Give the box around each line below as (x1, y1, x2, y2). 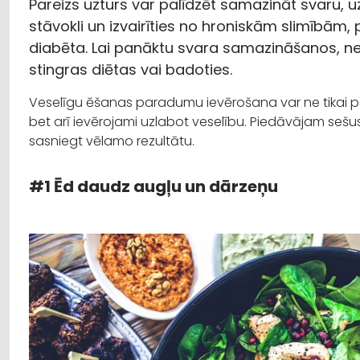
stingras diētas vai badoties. (29, 59, 232, 80)
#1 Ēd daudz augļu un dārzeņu (29, 174, 278, 198)
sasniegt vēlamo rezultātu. (29, 131, 194, 150)
